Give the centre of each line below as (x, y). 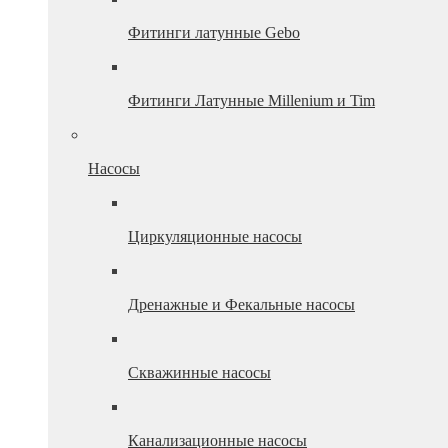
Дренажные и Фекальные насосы (241, 304)
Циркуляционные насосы (215, 236)
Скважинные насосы (199, 372)
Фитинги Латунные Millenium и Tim (251, 100)
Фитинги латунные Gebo (214, 32)
